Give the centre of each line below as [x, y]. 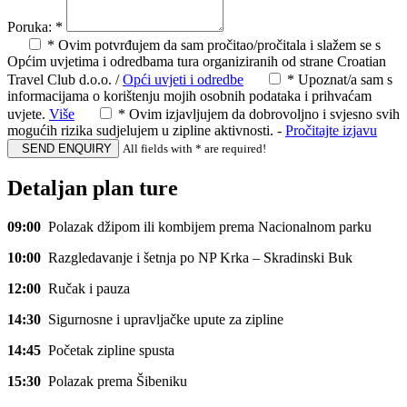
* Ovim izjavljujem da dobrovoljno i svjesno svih [259, 114]
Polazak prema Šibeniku [114, 381]
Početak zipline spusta [108, 350]
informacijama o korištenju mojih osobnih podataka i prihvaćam [189, 96]
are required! [234, 149]
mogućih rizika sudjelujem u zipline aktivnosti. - [146, 131]
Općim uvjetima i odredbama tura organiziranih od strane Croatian [197, 62]
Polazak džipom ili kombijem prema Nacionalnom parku [206, 226]
